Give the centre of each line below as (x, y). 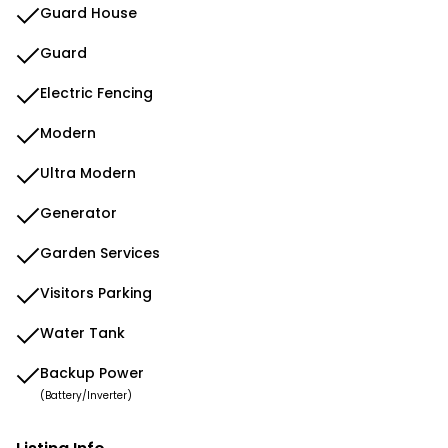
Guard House (88, 13)
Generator (78, 213)
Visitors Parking (96, 293)
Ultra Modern (88, 173)
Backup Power (92, 373)
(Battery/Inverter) (86, 395)
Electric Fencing (96, 93)
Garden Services (100, 253)
